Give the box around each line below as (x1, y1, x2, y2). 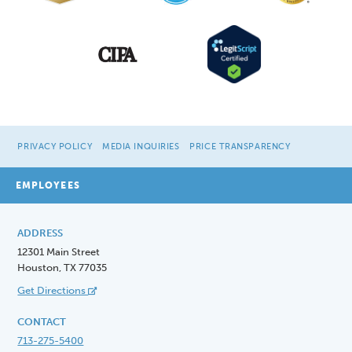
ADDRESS (17, 227, 64, 240)
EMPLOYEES (16, 180, 80, 192)
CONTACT (17, 316, 67, 328)
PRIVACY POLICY (17, 141, 93, 152)
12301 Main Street (17, 246, 101, 258)
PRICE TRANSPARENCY (189, 141, 291, 152)
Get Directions (17, 284, 89, 297)
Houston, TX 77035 (17, 262, 108, 274)
